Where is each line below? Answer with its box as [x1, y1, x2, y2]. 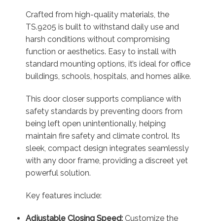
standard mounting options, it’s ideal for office [25, 59, 190, 69]
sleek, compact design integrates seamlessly [25, 144, 189, 153]
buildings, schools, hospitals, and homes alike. [25, 72, 191, 81]
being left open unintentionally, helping [25, 119, 166, 128]
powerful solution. [25, 168, 91, 178]
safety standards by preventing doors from [25, 107, 183, 116]
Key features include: [25, 190, 102, 200]
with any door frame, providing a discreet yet [25, 156, 188, 165]
